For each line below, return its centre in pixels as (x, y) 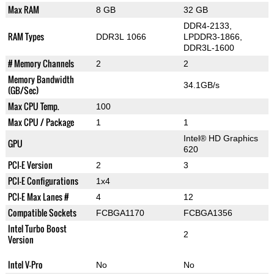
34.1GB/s (201, 85)
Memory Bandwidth (41, 80)
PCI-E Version (30, 165)
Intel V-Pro (25, 265)
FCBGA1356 (208, 213)
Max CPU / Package (41, 122)
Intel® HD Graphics (220, 139)
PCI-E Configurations (43, 181)
